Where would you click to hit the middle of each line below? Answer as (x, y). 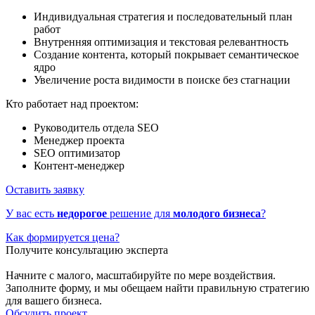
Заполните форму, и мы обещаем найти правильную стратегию (157, 288)
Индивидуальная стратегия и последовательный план (163, 17)
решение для (140, 214)
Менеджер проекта (79, 141)
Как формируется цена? (63, 238)
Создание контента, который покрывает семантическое (166, 55)
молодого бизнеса (217, 214)
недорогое (82, 214)
